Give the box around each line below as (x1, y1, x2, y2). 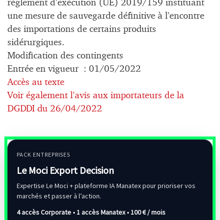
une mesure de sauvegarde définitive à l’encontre (7, 11, 204, 21)
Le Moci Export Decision (17, 164, 114, 177)
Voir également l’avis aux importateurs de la (7, 91, 184, 101)
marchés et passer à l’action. (17, 192, 101, 201)
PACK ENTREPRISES (17, 151, 71, 159)
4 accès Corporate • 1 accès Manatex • (17, 208, 131, 217)
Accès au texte (7, 78, 64, 87)
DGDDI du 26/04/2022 (7, 104, 105, 114)
